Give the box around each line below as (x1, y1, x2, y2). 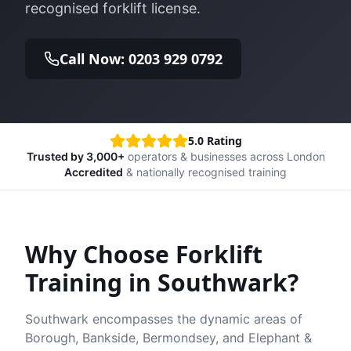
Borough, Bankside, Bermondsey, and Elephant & (25, 330, 312, 346)
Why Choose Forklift (25, 238, 262, 270)
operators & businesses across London (124, 150, 325, 163)
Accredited (64, 165, 123, 179)
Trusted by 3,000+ (26, 150, 125, 163)
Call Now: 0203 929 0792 (60, 49, 223, 68)
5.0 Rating (187, 133, 242, 148)
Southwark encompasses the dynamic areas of (25, 311, 302, 327)
